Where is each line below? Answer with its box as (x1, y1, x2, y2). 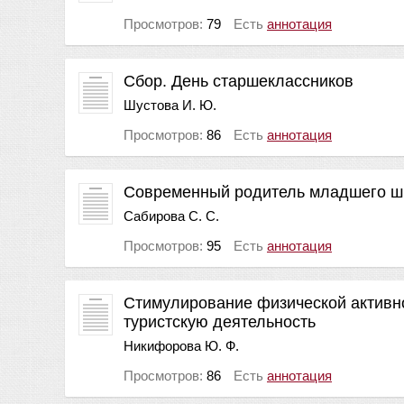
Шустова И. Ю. (124, 96, 216, 113)
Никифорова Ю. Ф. (124, 337, 239, 353)
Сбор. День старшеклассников (124, 71, 353, 90)
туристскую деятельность (124, 312, 316, 331)
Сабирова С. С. (124, 207, 219, 224)
